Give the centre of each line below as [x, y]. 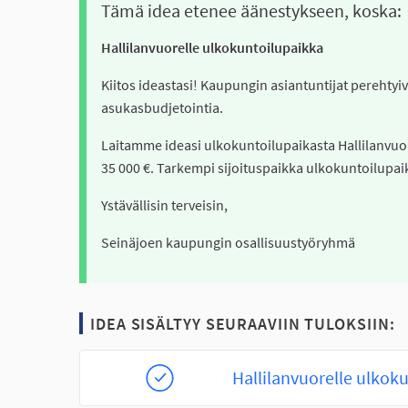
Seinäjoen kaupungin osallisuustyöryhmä [228, 242]
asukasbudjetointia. [162, 107]
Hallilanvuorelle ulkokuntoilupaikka [212, 47]
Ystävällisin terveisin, [164, 204]
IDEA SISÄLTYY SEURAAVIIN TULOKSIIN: [243, 323]
